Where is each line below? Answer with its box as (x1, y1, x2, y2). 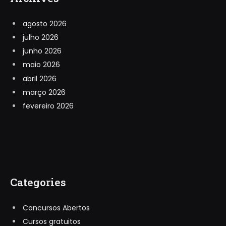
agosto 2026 (23, 18, 67, 29)
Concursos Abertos (23, 203, 90, 213)
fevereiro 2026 (23, 100, 74, 111)
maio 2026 (23, 60, 60, 70)
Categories (10, 175, 66, 189)
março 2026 (23, 87, 66, 97)
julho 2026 (23, 32, 59, 43)
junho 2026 (23, 46, 62, 56)
